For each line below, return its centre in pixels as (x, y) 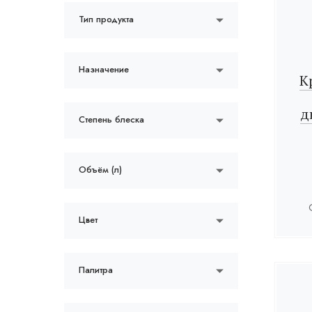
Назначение (104, 69)
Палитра (96, 270)
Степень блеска (111, 119)
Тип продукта (106, 19)
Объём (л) (100, 170)
